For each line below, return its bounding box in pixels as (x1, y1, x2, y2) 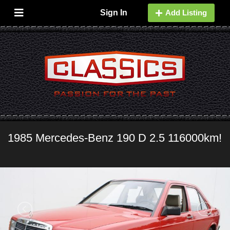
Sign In (100, 8, 127, 17)
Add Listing (165, 8, 207, 17)
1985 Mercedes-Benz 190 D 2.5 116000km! (8, 131, 222, 144)
